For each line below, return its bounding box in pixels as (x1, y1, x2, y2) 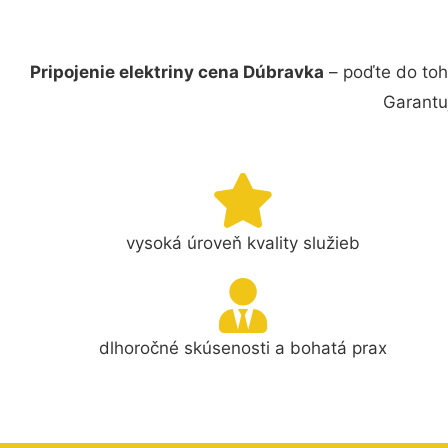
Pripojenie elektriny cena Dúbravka (30, 62, 324, 82)
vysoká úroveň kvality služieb (126, 232, 361, 253)
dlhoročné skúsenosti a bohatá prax (99, 337, 388, 358)
